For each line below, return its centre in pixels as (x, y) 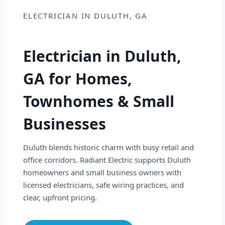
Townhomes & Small (99, 101)
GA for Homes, (78, 79)
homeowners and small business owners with (102, 173)
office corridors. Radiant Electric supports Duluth (107, 160)
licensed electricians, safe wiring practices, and (103, 185)
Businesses (65, 124)
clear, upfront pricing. (60, 198)
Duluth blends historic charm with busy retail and (108, 147)
